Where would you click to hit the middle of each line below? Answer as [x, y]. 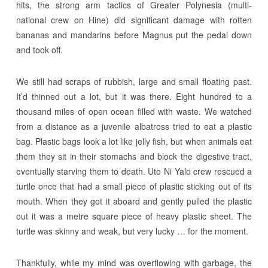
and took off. [39, 49]
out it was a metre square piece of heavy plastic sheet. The [134, 216]
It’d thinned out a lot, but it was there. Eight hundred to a [134, 96]
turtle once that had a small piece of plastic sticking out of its [134, 186]
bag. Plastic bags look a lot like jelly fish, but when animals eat [134, 141]
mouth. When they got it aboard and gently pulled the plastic [134, 201]
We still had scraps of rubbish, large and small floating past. [134, 81]
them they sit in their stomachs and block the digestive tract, [134, 156]
